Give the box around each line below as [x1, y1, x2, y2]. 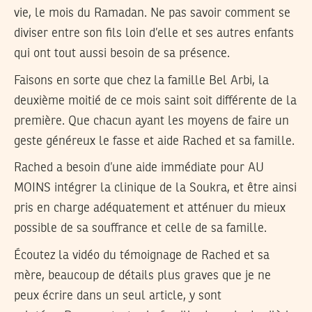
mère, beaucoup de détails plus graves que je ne [14, 269, 271, 282]
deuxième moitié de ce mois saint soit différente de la [14, 94, 297, 107]
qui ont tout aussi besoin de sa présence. [14, 47, 230, 61]
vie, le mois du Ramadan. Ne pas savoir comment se [14, 7, 290, 20]
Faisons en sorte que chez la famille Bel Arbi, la [14, 74, 269, 87]
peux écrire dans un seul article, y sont [14, 289, 221, 302]
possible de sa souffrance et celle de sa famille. [14, 222, 267, 235]
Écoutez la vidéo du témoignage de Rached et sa [14, 249, 270, 262]
